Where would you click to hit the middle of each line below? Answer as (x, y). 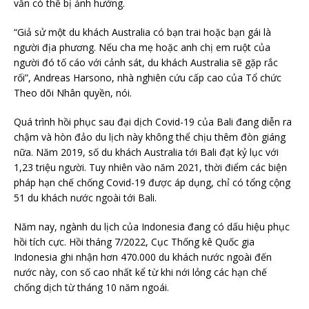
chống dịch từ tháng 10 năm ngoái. (91, 288)
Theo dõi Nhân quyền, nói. (73, 93)
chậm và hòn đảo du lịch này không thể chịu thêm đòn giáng (150, 137)
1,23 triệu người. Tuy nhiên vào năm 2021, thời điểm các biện (150, 168)
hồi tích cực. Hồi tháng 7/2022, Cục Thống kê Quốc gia (134, 242)
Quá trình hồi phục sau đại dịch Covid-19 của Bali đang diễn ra (153, 122)
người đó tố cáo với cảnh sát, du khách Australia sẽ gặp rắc (146, 63)
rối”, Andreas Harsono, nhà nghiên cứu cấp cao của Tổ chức (148, 78)
